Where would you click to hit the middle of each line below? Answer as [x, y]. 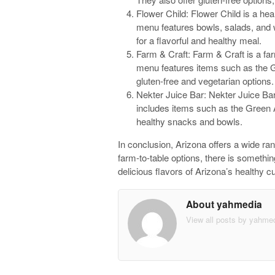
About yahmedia [224, 204]
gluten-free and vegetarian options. [205, 81]
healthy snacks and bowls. [189, 122]
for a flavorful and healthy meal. [199, 41]
